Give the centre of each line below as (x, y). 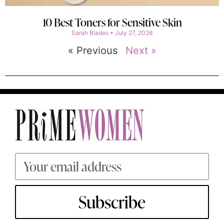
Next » (141, 51)
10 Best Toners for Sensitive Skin (112, 22)
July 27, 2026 (133, 33)
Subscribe (112, 202)
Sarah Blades (91, 33)
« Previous (92, 51)
